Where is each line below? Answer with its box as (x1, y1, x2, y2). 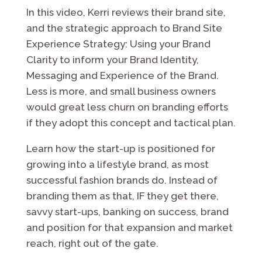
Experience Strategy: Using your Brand (26, 37, 211, 50)
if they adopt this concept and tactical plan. (26, 116, 236, 129)
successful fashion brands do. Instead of (26, 174, 218, 186)
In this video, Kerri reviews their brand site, (26, 6, 226, 18)
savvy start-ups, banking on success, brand (26, 205, 229, 218)
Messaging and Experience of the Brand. (26, 69, 219, 81)
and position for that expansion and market (26, 221, 233, 233)
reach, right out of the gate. (26, 237, 158, 249)
